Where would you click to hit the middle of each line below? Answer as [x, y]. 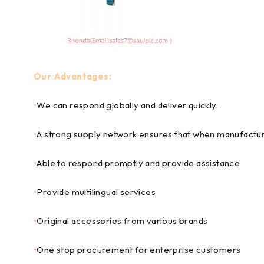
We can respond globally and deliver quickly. [128, 105]
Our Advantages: [72, 76]
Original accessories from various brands [122, 221]
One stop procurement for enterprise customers [139, 250]
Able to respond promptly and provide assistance [138, 163]
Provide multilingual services [96, 192]
